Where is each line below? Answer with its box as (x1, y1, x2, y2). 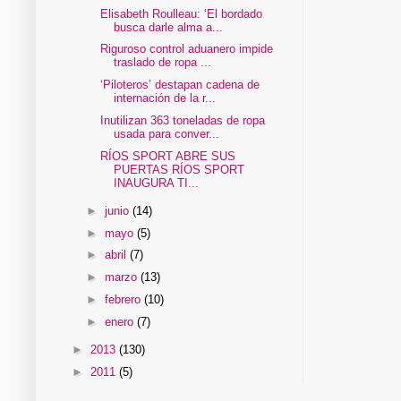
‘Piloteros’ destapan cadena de (100, 78, 260, 92)
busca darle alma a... (114, 20, 224, 34)
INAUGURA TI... (114, 175, 200, 190)
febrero (104, 292, 144, 306)
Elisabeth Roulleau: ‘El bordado (100, 6, 263, 21)
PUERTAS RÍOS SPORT (114, 162, 245, 176)
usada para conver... (114, 126, 220, 141)
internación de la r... (114, 91, 217, 106)
